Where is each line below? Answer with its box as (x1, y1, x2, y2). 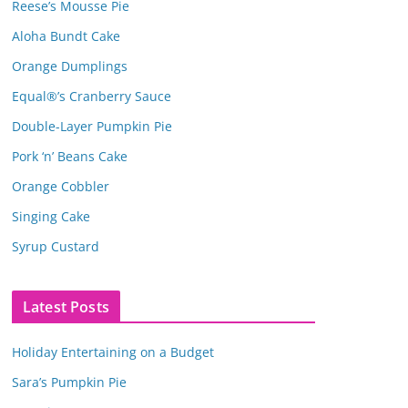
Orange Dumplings (12, 56, 127, 75)
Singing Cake (12, 207, 90, 225)
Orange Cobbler (12, 177, 109, 195)
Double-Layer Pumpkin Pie (12, 117, 172, 135)
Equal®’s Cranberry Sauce (12, 87, 171, 105)
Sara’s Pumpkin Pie (12, 372, 127, 391)
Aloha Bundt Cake (12, 26, 120, 45)
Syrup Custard (12, 237, 99, 255)
